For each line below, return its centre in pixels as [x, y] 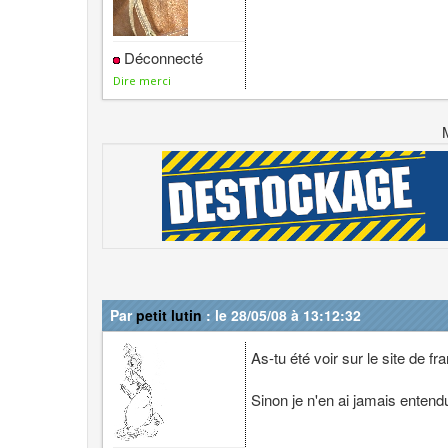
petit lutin [169, 315]
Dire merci [142, 80]
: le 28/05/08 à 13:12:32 [281, 315]
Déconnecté [162, 57]
